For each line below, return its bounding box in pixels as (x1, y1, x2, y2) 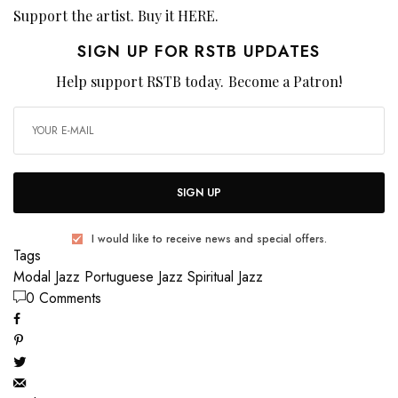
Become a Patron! (227, 72, 342, 92)
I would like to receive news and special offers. (91, 231, 327, 248)
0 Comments (26, 288, 101, 309)
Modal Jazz (13, 267, 80, 288)
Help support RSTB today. (56, 72, 228, 92)
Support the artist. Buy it (13, 6, 179, 26)
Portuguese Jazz (84, 267, 183, 288)
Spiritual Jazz (187, 267, 263, 288)
